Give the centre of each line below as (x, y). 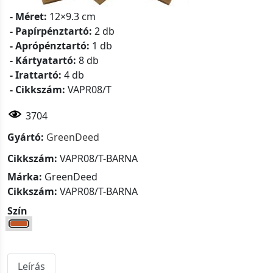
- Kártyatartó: (43, 61)
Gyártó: (26, 137)
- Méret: (28, 17)
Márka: (25, 177)
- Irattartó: (36, 75)
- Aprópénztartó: (50, 46)
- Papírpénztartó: (51, 31)
